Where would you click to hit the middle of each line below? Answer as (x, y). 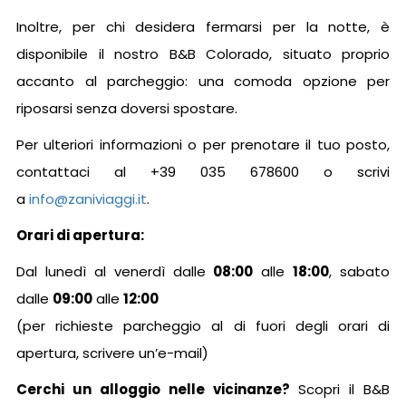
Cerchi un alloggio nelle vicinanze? (157, 389)
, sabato (359, 271)
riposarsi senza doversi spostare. (127, 108)
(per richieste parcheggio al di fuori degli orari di (203, 325)
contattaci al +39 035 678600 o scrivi (203, 171)
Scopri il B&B (344, 389)
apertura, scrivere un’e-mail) (112, 353)
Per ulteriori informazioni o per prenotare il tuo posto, (203, 144)
